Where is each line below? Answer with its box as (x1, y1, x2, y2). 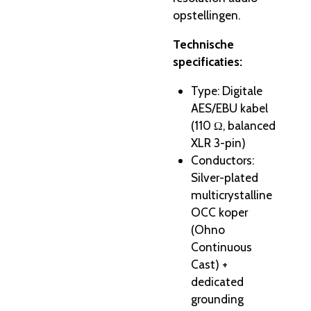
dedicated (191, 274, 244, 289)
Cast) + (191, 257, 228, 272)
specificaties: (173, 53, 242, 69)
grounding (191, 292, 244, 307)
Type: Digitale (191, 83, 262, 99)
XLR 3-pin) (191, 135, 246, 151)
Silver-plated (191, 170, 258, 185)
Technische (173, 36, 234, 51)
